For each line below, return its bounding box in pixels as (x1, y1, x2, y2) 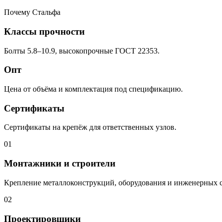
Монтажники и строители (4, 158, 115, 169)
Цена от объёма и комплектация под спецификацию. (4, 85, 183, 93)
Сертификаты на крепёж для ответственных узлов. (4, 123, 176, 132)
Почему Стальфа (4, 8, 60, 17)
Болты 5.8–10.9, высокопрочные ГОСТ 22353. (4, 46, 160, 55)
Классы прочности (4, 26, 85, 37)
